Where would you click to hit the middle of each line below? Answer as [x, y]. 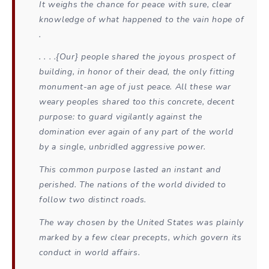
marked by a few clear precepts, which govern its [141, 238]
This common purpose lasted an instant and [130, 170]
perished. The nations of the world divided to [133, 185]
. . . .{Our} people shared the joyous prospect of [138, 57]
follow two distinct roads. [93, 200]
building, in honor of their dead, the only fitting [137, 72]
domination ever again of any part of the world [136, 132]
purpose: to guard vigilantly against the [121, 117]
